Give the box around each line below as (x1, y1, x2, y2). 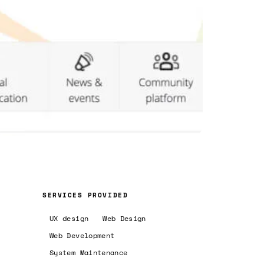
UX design (49, 213, 89, 223)
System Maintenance (49, 247, 128, 258)
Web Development (49, 230, 115, 240)
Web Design (103, 213, 146, 223)
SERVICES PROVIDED (42, 190, 128, 200)
